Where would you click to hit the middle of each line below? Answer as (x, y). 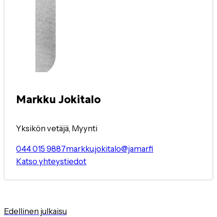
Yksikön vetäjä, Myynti (57, 129)
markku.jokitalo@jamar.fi (110, 149)
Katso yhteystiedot (51, 162)
